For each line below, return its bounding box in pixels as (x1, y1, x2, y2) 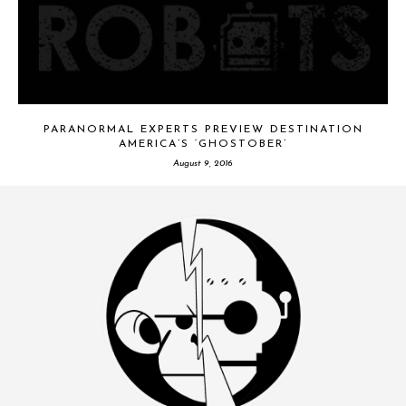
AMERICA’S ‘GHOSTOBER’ (119, 139, 287, 150)
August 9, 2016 (173, 159, 233, 169)
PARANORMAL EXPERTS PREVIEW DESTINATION (43, 124, 363, 135)
